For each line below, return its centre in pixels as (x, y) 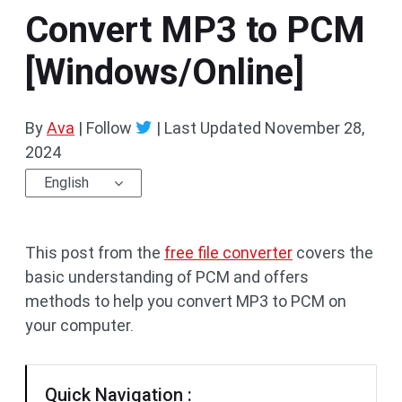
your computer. (79, 325)
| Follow (105, 128)
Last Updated (213, 128)
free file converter (228, 253)
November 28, (315, 128)
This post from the (95, 253)
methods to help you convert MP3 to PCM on (186, 301)
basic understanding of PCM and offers (167, 277)
